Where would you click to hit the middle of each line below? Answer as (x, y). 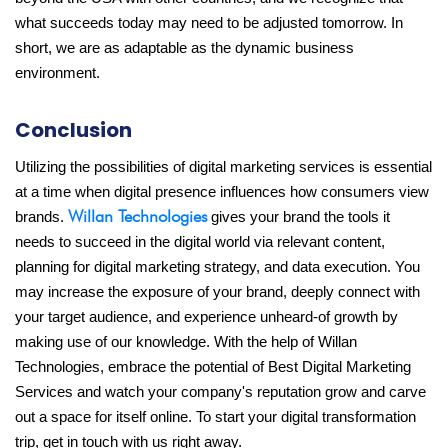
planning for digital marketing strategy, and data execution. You (217, 267)
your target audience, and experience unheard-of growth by (206, 317)
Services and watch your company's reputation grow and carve (220, 392)
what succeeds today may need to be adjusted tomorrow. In (209, 23)
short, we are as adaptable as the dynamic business (184, 48)
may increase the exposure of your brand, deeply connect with (217, 292)
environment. (57, 73)
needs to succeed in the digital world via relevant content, (200, 242)
